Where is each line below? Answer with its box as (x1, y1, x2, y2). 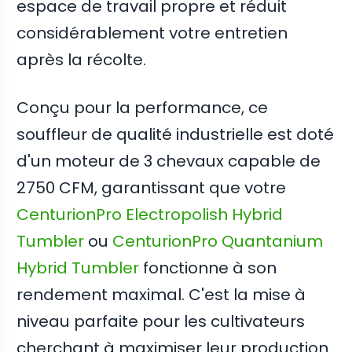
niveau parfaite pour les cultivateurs (16, 310, 306, 333)
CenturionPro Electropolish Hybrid (16, 203, 284, 226)
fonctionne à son (139, 257, 277, 280)
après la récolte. (16, 49, 147, 71)
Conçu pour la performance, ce (16, 97, 269, 119)
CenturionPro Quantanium (112, 230, 324, 253)
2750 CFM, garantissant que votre (16, 177, 287, 200)
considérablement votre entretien (16, 22, 288, 45)
